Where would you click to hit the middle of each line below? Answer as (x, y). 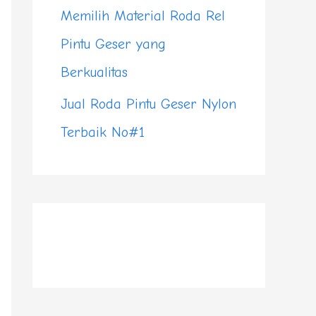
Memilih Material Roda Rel (143, 16)
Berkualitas (94, 72)
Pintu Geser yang (113, 44)
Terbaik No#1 (103, 132)
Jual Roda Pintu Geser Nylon (148, 104)
